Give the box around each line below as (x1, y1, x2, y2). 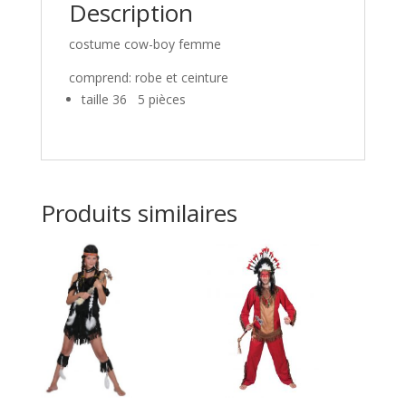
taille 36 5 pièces (81, 90, 186, 108)
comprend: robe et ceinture (68, 68, 228, 86)
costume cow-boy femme (68, 34, 221, 53)
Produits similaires (40, 196, 237, 229)
